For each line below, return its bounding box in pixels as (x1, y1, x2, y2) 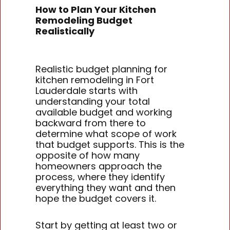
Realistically (35, 25, 95, 38)
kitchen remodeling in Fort (35, 73, 155, 86)
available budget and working (35, 105, 172, 119)
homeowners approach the (35, 159, 162, 172)
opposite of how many (35, 148, 140, 162)
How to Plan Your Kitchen (35, 3, 157, 16)
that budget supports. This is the (35, 138, 185, 151)
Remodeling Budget (35, 14, 133, 27)
